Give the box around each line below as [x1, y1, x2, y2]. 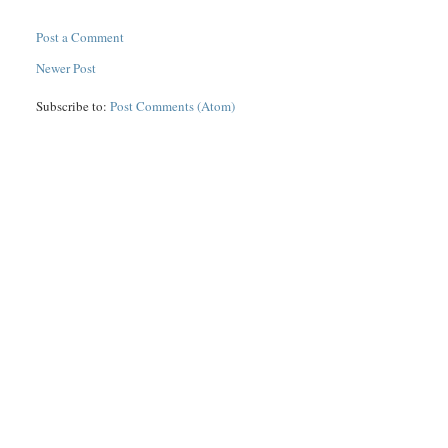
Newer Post [36, 59, 97, 78]
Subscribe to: [36, 97, 111, 116]
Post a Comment [36, 28, 125, 47]
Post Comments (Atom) [110, 97, 236, 116]
